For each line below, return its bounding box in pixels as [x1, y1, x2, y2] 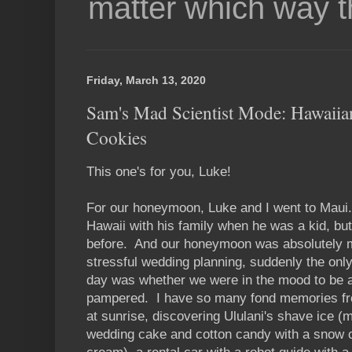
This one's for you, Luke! [86, 164, 231, 180]
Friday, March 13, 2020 [86, 74, 206, 87]
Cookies [86, 124, 147, 150]
